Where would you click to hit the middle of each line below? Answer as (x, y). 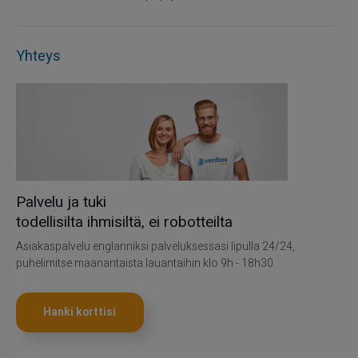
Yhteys (38, 56)
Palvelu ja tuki (61, 203)
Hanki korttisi (80, 312)
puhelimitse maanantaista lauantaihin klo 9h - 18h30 (144, 264)
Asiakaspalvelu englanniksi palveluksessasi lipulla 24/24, (155, 247)
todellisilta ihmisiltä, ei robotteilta (124, 223)
